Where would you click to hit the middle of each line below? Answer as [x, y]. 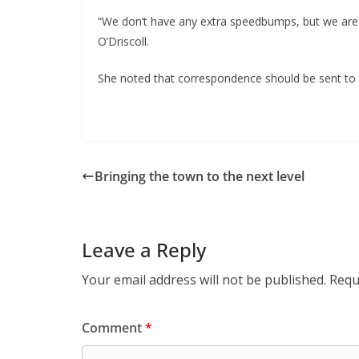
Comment [113, 328]
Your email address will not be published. [204, 280]
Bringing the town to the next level [200, 177]
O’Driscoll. [123, 42]
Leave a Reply [144, 250]
